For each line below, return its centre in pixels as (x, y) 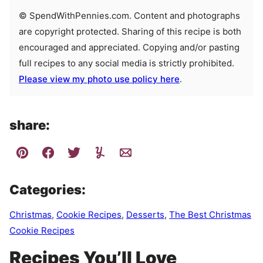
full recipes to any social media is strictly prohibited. (127, 63)
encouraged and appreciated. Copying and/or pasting (129, 47)
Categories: (48, 189)
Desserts (145, 214)
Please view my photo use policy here (99, 79)
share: (30, 125)
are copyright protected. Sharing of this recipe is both (130, 31)
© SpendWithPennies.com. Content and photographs (23, 15)
